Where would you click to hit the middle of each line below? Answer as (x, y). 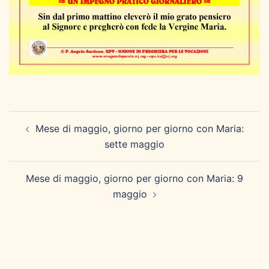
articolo (35, 136)
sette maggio (134, 144)
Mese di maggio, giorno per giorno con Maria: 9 (134, 179)
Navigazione (52, 119)
